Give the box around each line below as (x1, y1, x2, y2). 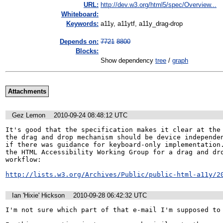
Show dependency (101, 57, 155, 65)
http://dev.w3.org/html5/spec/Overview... (101, 1, 217, 9)
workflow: (5, 155, 41, 163)
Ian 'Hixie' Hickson (12, 192, 65, 200)
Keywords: (66, 20, 99, 28)
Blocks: (76, 47, 99, 55)
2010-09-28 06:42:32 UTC (73, 192, 147, 200)
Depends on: (60, 38, 99, 46)
